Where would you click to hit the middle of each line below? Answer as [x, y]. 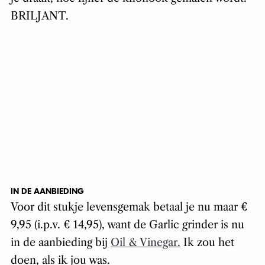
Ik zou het [207, 243]
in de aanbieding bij [60, 243]
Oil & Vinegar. [145, 243]
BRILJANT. [39, 16]
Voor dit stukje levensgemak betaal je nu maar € [129, 207]
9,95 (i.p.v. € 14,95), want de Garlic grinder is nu [127, 225]
